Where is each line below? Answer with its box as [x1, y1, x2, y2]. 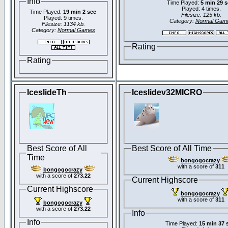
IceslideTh [27, 88, 67, 97]
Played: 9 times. [44, 15, 83, 21]
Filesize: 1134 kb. [42, 21, 85, 27]
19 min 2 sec [63, 9, 96, 15]
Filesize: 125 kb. [181, 12, 221, 18]
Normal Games [58, 27, 95, 34]
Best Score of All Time [132, 144, 212, 153]
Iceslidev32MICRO [132, 88, 202, 97]
